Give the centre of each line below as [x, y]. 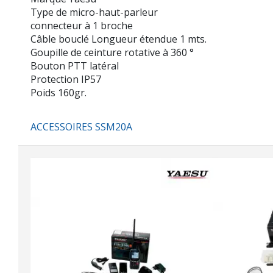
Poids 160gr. [58, 93]
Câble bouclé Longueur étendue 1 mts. [119, 39]
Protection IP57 [66, 79]
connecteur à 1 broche [82, 26]
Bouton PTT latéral [75, 66]
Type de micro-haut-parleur [94, 12]
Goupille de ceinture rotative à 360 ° [112, 52]
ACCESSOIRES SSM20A [81, 127]
